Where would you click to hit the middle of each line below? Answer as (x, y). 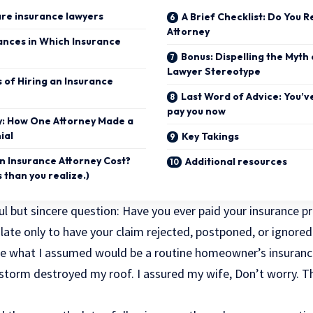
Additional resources (236, 162)
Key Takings (210, 137)
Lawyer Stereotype (214, 72)
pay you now (196, 111)
